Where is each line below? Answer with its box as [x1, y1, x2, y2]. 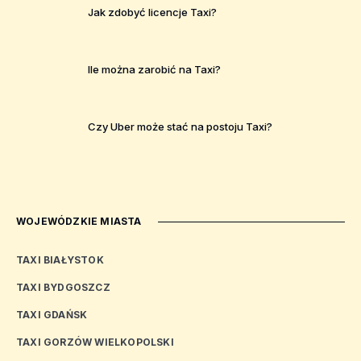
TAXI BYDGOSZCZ [16, 281, 110, 294]
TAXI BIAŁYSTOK [16, 254, 104, 267]
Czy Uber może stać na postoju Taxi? [88, 119, 273, 133]
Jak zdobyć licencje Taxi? [88, 6, 218, 19]
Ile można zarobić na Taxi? [88, 62, 222, 76]
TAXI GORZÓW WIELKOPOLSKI [16, 336, 174, 349]
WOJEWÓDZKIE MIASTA [16, 215, 142, 228]
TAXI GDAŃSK [16, 309, 88, 322]
